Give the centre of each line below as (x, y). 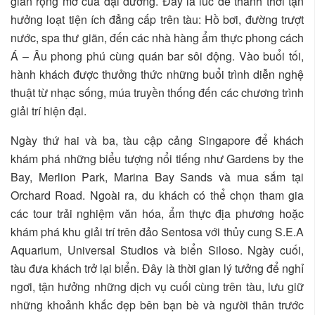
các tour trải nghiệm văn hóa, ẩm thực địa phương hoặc (157, 214)
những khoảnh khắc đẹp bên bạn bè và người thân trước (157, 305)
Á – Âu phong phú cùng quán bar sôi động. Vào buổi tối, (157, 56)
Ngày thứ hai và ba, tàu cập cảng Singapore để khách (157, 141)
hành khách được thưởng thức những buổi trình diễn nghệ (157, 75)
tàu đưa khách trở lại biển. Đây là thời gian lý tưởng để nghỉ (157, 269)
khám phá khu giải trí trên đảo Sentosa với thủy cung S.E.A (157, 232)
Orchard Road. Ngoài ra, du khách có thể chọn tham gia (157, 195)
